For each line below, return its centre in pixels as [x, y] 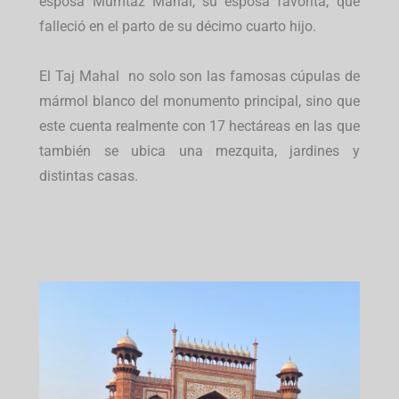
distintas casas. [89, 176]
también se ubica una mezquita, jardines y [199, 151]
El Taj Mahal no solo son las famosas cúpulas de [199, 77]
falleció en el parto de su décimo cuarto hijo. [178, 27]
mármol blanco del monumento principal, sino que [199, 102]
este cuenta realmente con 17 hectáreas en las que [199, 126]
